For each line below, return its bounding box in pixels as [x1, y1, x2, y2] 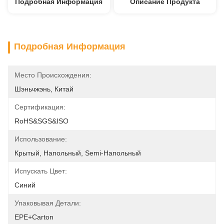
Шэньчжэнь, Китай [14, 85, 73, 93]
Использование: [14, 135, 67, 143]
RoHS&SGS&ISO [14, 117, 68, 125]
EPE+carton [14, 213, 53, 221]
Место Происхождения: [14, 71, 91, 79]
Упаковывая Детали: [14, 199, 81, 207]
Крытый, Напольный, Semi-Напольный [14, 149, 141, 157]
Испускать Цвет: [14, 167, 67, 175]
